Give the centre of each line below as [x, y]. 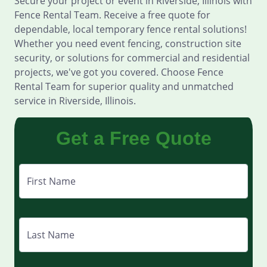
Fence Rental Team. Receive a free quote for [112, 15]
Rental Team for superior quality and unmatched [124, 86]
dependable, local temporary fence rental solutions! [131, 29]
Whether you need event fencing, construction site [128, 44]
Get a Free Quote [133, 138]
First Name [51, 181]
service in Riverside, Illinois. [75, 101]
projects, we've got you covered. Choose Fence [119, 72]
